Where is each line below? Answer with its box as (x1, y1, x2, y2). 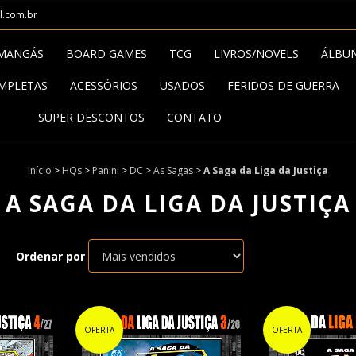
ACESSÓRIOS (70, 78, 138, 93)
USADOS (160, 78, 206, 93)
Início (28, 164, 52, 177)
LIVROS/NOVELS (214, 46, 300, 61)
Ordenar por (15, 248, 85, 264)
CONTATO (167, 110, 222, 125)
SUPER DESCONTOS (38, 110, 145, 125)
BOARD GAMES (66, 46, 148, 61)
